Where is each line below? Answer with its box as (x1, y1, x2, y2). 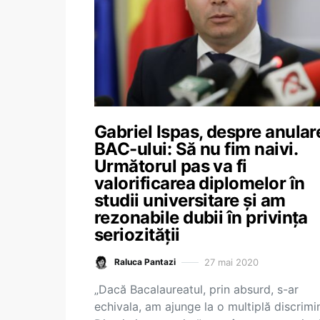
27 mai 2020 (204, 256, 259, 268)
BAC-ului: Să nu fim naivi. (94, 139, 297, 159)
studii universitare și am (94, 190, 286, 211)
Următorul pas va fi (94, 156, 247, 176)
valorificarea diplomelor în (94, 173, 305, 194)
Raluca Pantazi (114, 256, 176, 267)
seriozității (94, 224, 180, 245)
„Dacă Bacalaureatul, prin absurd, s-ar (94, 282, 299, 296)
